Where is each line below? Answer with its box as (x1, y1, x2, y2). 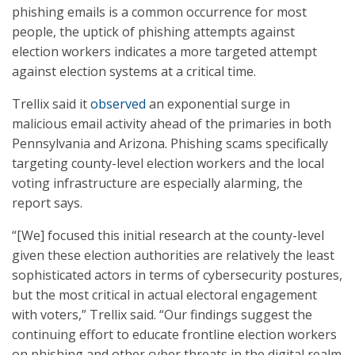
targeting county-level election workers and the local (12, 155, 324, 172)
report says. (12, 194, 82, 212)
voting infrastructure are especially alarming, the (12, 174, 303, 192)
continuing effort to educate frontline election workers (12, 326, 337, 343)
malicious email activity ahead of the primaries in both (12, 115, 331, 132)
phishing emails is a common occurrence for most (12, 3, 307, 21)
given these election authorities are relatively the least (12, 246, 334, 264)
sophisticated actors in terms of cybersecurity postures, (12, 266, 342, 284)
